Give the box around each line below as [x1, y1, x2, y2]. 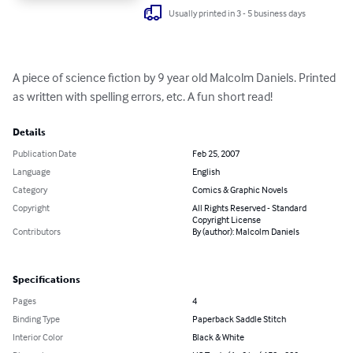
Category [13, 184, 47, 196]
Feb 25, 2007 [192, 147, 240, 160]
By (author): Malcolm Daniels [192, 225, 299, 238]
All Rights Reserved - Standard [192, 202, 307, 214]
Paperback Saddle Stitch [192, 313, 286, 325]
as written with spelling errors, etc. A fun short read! [13, 88, 273, 105]
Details [13, 127, 46, 139]
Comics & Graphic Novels [192, 184, 288, 196]
